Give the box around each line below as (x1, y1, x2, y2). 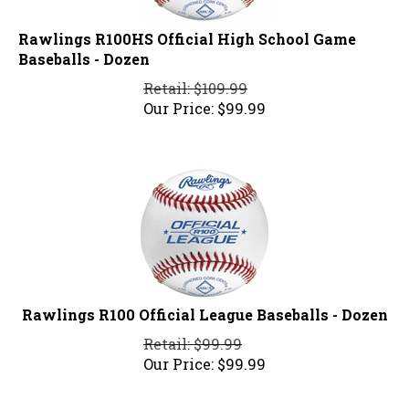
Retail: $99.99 (143, 326, 242, 346)
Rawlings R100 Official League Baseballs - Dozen (21, 297, 388, 317)
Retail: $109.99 (143, 70, 247, 90)
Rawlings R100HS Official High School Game (18, 21, 356, 41)
